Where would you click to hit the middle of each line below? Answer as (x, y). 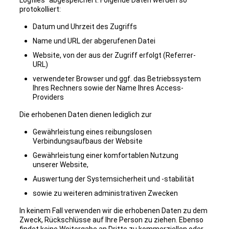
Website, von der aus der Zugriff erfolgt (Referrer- (114, 55)
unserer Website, (60, 165)
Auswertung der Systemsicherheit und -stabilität (113, 179)
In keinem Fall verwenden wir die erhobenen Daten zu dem (113, 211)
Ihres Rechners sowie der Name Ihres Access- (108, 88)
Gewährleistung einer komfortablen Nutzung (105, 156)
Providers (48, 97)
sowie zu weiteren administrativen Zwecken (105, 193)
